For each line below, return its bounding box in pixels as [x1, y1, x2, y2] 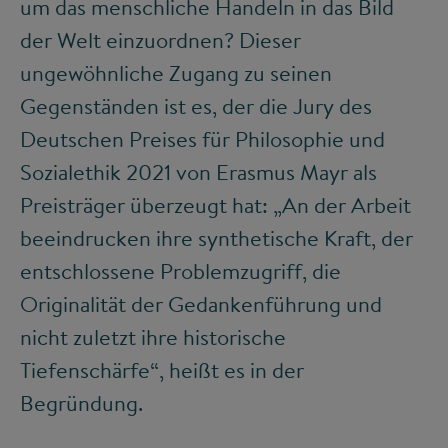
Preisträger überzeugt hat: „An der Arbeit [20, 190, 411, 221]
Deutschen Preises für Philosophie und [20, 124, 385, 155]
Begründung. [20, 388, 143, 419]
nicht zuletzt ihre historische [20, 322, 286, 353]
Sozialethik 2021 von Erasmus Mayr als [20, 157, 377, 188]
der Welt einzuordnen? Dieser [20, 25, 301, 56]
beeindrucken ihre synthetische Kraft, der [20, 223, 413, 254]
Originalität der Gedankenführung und [20, 289, 382, 320]
